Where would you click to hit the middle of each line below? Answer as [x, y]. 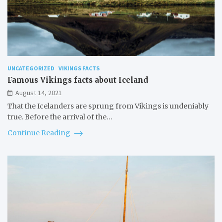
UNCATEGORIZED [31, 68]
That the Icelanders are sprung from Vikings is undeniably [108, 106]
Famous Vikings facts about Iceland [78, 80]
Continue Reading [40, 133]
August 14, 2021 [39, 93]
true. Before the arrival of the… [60, 117]
